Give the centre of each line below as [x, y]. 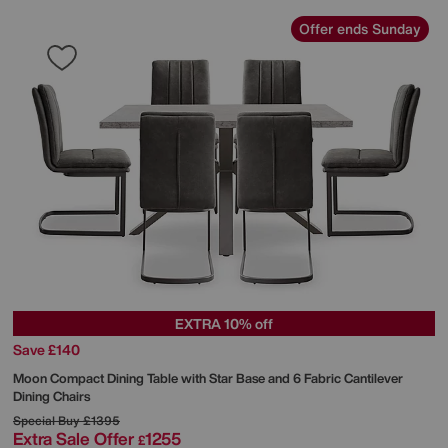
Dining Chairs [51, 396]
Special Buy [46, 420]
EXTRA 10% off [224, 323]
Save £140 [46, 349]
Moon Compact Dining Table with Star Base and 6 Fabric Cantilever [208, 378]
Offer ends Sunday [360, 28]
